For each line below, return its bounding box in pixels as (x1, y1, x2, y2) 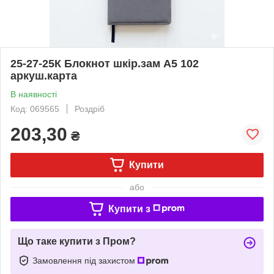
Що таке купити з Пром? (18, 235, 136, 246)
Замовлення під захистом (32, 255, 138, 265)
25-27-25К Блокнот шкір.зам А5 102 (10, 57, 199, 70)
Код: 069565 (10, 103, 59, 114)
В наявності (10, 89, 57, 99)
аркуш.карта (10, 69, 77, 82)
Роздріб (75, 103, 105, 114)
